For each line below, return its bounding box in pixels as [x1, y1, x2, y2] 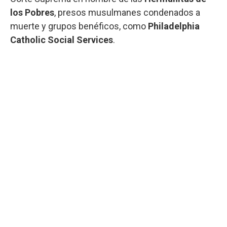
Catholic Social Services [10, 34, 113, 45]
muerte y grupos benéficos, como [10, 20, 148, 31]
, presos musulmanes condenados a [54, 7, 200, 18]
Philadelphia [148, 20, 200, 31]
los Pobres [10, 7, 54, 18]
